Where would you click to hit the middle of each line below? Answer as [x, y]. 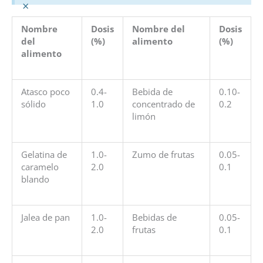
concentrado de [163, 104]
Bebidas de [154, 217]
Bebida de [152, 91]
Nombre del [158, 28]
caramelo [40, 166]
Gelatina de [44, 154]
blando [35, 179]
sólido [33, 104]
